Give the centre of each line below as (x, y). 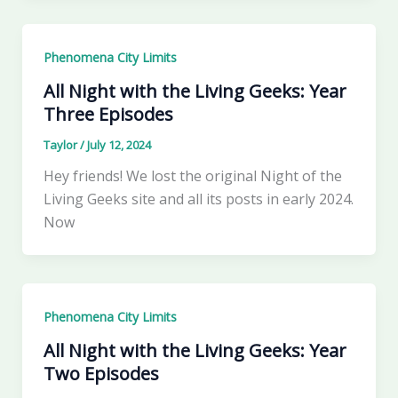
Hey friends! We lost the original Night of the (192, 175)
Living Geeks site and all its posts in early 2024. (198, 199)
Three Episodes (108, 114)
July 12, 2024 (119, 144)
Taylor (61, 144)
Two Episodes (101, 373)
